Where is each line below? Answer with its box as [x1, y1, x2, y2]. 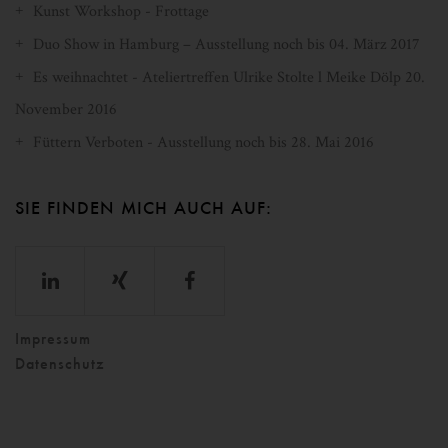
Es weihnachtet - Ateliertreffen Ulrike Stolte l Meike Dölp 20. [33, 67, 425, 88]
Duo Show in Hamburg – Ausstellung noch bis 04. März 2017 [33, 34, 420, 55]
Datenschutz [15, 354, 105, 373]
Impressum [15, 329, 91, 348]
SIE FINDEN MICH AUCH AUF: [15, 197, 272, 218]
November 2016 [15, 99, 117, 120]
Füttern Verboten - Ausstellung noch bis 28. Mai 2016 [33, 132, 374, 153]
